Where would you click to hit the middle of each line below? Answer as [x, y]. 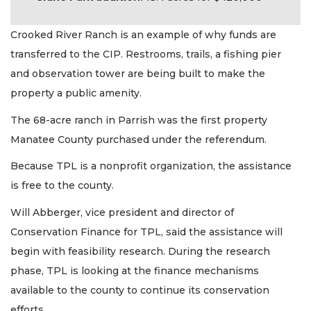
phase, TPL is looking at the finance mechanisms [135, 270]
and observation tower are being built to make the [138, 74]
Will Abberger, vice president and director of [122, 212]
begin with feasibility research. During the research [140, 251]
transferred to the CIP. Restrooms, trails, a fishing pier [146, 54]
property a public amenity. [77, 93]
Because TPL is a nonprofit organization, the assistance [151, 166]
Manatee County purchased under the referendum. [140, 139]
